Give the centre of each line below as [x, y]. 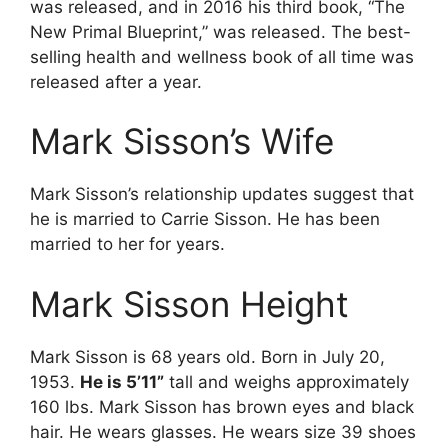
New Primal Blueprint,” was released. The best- [220, 31]
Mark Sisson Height [189, 303]
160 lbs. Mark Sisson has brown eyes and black [222, 406]
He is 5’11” [122, 381]
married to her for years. [127, 244]
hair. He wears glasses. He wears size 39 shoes [223, 431]
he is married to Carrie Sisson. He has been [205, 219]
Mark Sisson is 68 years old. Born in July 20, [207, 356]
